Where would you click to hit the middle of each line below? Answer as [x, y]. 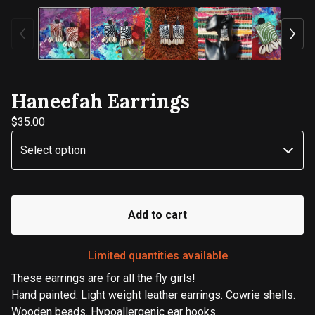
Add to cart [157, 214]
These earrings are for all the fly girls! [103, 278]
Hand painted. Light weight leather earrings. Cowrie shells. [153, 295]
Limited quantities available [157, 255]
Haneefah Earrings [101, 101]
